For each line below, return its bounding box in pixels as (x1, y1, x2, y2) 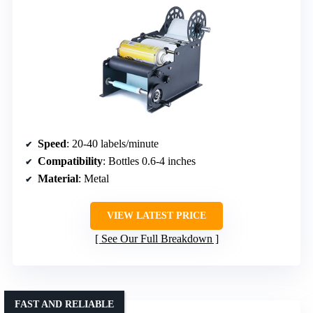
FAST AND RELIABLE (15, 298, 114, 310)
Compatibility (38, 154, 103, 167)
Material (38, 172, 78, 184)
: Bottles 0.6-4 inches (103, 154, 196, 167)
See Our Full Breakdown (101, 232, 212, 245)
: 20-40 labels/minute (66, 137, 159, 150)
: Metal (78, 172, 109, 184)
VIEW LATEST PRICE (107, 210, 206, 221)
